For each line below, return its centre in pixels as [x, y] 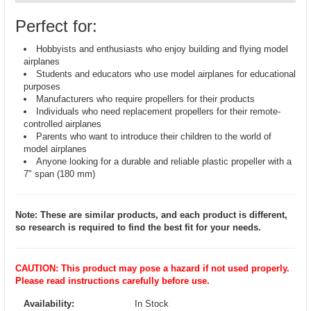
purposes [42, 86]
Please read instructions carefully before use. [112, 281]
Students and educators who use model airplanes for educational [166, 74]
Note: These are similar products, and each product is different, [151, 215]
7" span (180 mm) [59, 174]
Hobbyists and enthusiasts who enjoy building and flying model [162, 49]
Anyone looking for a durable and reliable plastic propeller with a [164, 161]
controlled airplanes [62, 124]
